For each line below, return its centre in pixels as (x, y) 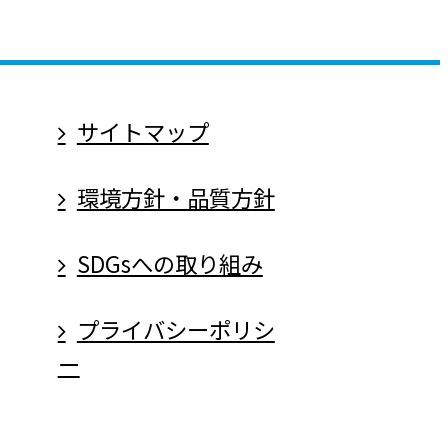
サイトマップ (142, 131)
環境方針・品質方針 (175, 197)
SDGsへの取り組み (169, 263)
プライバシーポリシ (175, 329)
